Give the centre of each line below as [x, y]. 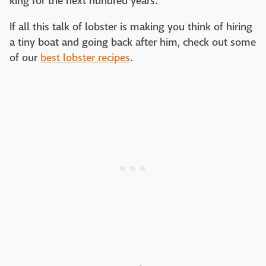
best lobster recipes [85, 58]
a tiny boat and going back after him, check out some [133, 43]
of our [25, 58]
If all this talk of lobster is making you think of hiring [131, 27]
